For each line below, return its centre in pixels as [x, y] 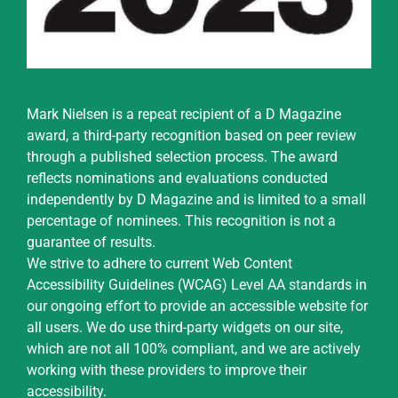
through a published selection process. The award [182, 157]
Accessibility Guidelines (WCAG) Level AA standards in [196, 285]
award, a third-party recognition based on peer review [191, 136]
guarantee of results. [91, 243]
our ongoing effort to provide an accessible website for [197, 306]
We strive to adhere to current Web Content [159, 264]
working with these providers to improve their [166, 370]
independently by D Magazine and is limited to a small [196, 200]
